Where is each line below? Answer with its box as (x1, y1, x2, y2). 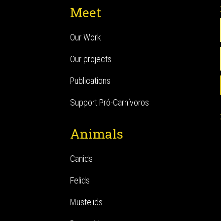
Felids (70, 175, 90, 185)
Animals (70, 125, 124, 142)
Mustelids (70, 197, 103, 207)
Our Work (70, 32, 102, 42)
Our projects (70, 54, 112, 64)
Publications (70, 75, 111, 86)
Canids (70, 153, 93, 164)
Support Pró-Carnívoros (70, 97, 149, 108)
